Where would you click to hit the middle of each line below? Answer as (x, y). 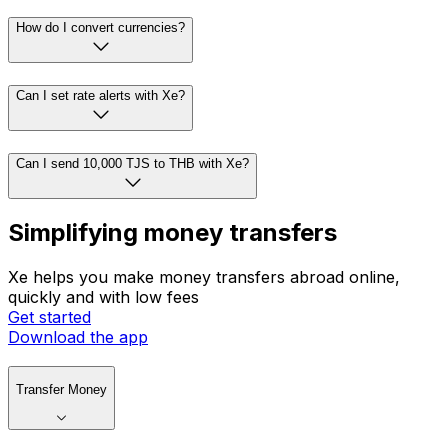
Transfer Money (61, 390)
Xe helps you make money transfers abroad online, (204, 277)
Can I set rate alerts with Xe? (100, 95)
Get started (49, 317)
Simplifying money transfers (172, 233)
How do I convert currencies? (100, 28)
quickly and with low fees (103, 297)
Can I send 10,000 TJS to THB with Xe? (132, 163)
